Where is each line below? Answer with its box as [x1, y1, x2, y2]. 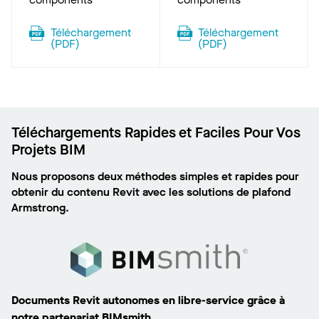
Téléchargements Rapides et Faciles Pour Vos [11, 123, 300, 142]
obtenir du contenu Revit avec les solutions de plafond [11, 184, 291, 199]
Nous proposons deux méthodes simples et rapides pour [11, 169, 299, 184]
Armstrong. [11, 200, 69, 215]
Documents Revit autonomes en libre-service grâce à [11, 293, 285, 308]
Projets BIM [11, 140, 85, 159]
